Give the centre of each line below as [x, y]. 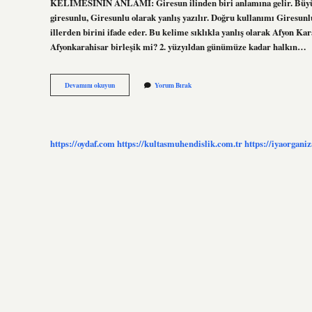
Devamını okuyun [90, 85]
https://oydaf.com [83, 143]
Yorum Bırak [173, 85]
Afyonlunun [131, 85]
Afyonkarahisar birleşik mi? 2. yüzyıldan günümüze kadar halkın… [178, 46]
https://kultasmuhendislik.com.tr [180, 143]
